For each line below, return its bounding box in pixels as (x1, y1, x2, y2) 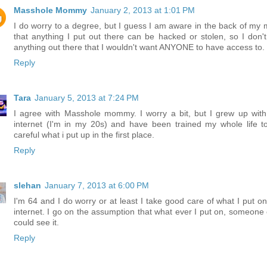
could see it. (14, 218, 59, 227)
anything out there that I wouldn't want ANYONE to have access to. (14, 43, 265, 52)
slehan (14, 181, 41, 190)
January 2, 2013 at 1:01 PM (91, 6, 195, 15)
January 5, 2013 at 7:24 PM (35, 94, 139, 103)
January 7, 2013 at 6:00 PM (45, 181, 149, 190)
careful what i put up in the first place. (14, 131, 154, 140)
